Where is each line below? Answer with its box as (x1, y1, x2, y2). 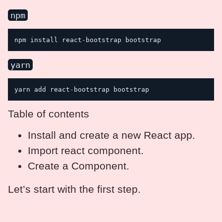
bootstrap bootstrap (86, 36, 161, 44)
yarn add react (14, 85, 70, 93)
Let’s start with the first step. (8, 183, 141, 195)
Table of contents (8, 108, 89, 120)
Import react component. (28, 144, 144, 157)
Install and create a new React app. (28, 129, 195, 141)
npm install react (14, 36, 82, 44)
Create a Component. (28, 160, 129, 172)
